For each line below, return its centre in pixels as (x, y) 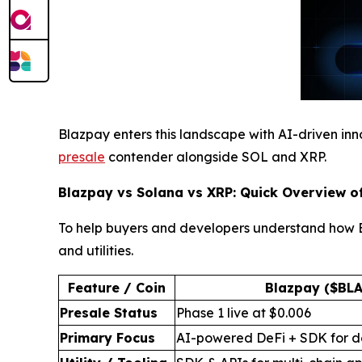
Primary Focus (107, 337)
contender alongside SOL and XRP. (216, 156)
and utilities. (96, 250)
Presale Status (109, 312)
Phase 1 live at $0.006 (244, 312)
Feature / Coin (117, 287)
